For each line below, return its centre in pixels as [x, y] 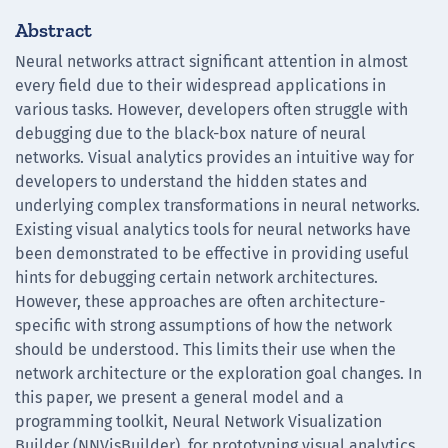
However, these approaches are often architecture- [200, 301]
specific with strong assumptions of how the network [203, 325]
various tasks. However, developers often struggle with [211, 109]
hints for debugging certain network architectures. [196, 277]
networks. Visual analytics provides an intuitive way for [214, 157]
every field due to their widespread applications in [200, 85]
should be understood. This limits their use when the [205, 349]
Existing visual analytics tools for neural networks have [213, 229]
